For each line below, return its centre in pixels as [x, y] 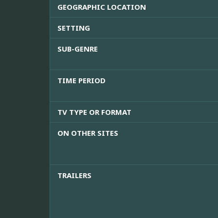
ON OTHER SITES [88, 133]
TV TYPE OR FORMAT [94, 112]
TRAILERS [74, 175]
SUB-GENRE [78, 49]
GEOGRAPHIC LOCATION [102, 7]
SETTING [74, 28]
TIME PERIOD [82, 81]
